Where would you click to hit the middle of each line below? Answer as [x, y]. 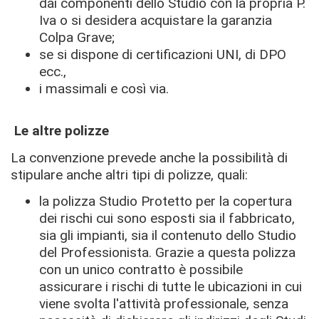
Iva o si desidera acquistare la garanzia [156, 20]
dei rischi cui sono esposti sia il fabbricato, [167, 218]
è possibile [211, 270]
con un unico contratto [109, 270]
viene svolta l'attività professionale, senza [164, 304]
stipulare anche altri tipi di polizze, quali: [129, 174]
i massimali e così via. [108, 88]
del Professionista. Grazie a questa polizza [167, 252]
